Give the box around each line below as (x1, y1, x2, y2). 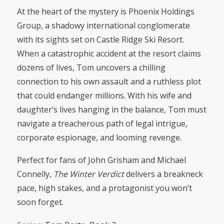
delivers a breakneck (123, 168, 203, 180)
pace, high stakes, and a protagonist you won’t (16, 182, 192, 194)
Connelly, (16, 168, 53, 180)
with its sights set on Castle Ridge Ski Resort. (16, 33, 184, 45)
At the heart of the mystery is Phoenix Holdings (16, 5, 194, 17)
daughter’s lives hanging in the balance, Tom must (16, 103, 206, 115)
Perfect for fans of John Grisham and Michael (16, 154, 186, 166)
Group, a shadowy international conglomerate (16, 19, 190, 31)
